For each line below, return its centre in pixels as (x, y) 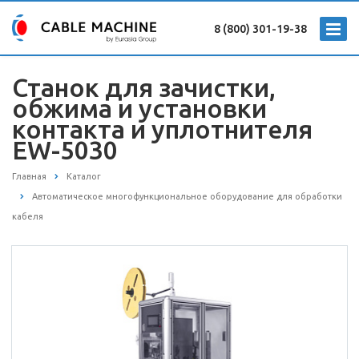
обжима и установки (139, 108)
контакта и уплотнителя (162, 129)
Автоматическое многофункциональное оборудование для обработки (187, 197)
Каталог (84, 176)
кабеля (28, 217)
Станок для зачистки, (144, 87)
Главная (29, 176)
